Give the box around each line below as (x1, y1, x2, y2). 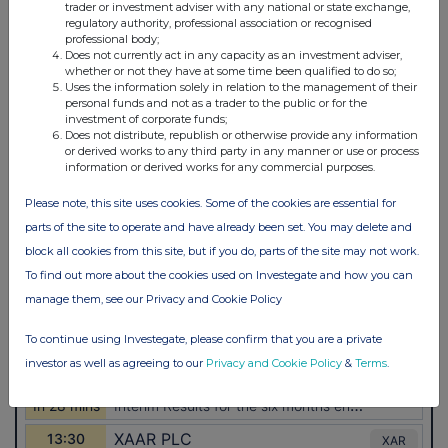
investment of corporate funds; (65, 112, 227, 126)
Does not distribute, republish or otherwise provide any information (65, 128, 418, 142)
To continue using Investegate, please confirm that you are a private (25, 332, 382, 346)
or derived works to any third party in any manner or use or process (65, 144, 419, 158)
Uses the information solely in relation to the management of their (65, 80, 417, 94)
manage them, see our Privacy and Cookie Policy (25, 292, 282, 306)
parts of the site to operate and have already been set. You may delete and (25, 220, 412, 234)
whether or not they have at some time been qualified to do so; (65, 64, 396, 78)
